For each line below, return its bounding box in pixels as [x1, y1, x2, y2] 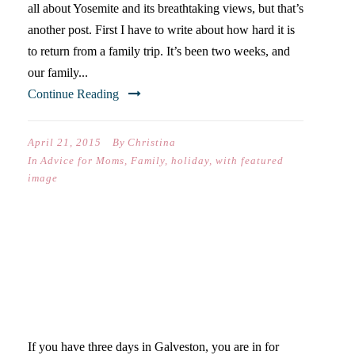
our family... [28, 66, 88, 79]
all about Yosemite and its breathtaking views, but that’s [28, 2, 303, 15]
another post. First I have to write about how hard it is [28, 23, 295, 36]
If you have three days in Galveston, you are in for [28, 340, 279, 353]
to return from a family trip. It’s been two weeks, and [28, 44, 290, 58]
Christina [128, 136, 176, 148]
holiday [171, 155, 209, 166]
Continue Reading [28, 87, 119, 101]
